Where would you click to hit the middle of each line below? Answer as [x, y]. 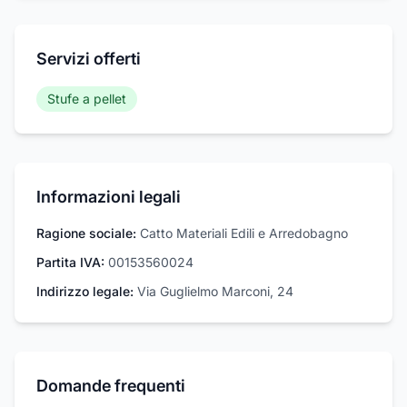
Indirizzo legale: [85, 292]
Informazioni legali [109, 197]
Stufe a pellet [87, 99]
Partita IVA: [70, 263]
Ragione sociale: [86, 233]
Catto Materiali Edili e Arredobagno [244, 233]
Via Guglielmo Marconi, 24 [215, 292]
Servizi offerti [89, 59]
